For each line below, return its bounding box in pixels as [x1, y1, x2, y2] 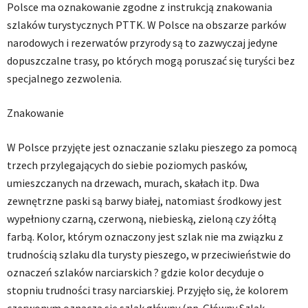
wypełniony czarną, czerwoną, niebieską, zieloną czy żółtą [7, 212, 276, 225]
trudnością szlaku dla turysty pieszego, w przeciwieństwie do [7, 247, 291, 261]
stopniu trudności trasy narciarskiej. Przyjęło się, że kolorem [7, 283, 288, 297]
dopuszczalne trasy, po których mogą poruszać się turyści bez [7, 54, 295, 67]
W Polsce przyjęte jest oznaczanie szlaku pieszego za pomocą [7, 140, 297, 154]
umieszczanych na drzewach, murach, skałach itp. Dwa [7, 176, 259, 190]
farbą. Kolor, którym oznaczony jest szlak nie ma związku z [7, 230, 283, 243]
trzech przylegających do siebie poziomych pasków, [7, 158, 247, 172]
